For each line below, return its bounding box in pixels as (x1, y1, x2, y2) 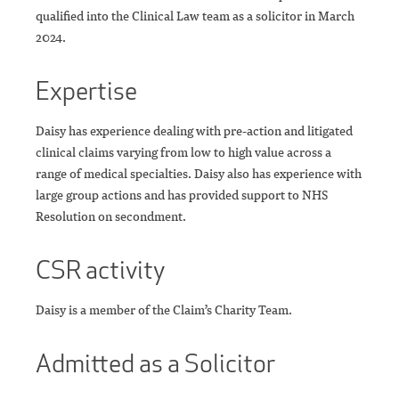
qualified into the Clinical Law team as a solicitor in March (36, 7, 354, 25)
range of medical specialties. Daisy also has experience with (36, 165, 362, 183)
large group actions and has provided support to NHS (36, 186, 328, 204)
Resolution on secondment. (36, 208, 186, 225)
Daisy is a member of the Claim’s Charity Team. (36, 301, 292, 319)
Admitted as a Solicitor (36, 347, 275, 380)
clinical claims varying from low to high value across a (36, 143, 331, 161)
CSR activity (36, 254, 165, 287)
